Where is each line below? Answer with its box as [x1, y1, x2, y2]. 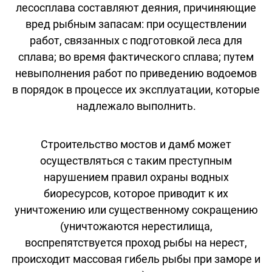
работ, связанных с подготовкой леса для [30, 33, 242, 47]
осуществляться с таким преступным [40, 154, 232, 167]
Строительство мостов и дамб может [41, 137, 231, 151]
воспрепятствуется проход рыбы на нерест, [25, 236, 247, 249]
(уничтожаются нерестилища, [59, 219, 212, 233]
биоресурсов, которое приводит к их [44, 186, 228, 200]
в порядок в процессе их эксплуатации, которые [12, 83, 260, 96]
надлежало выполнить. [76, 99, 196, 112]
